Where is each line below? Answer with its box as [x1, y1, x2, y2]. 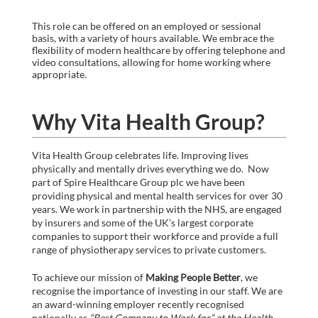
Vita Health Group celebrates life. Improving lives [32, 149, 248, 162]
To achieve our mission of [32, 271, 146, 284]
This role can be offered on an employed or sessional [32, 20, 261, 33]
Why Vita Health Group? [32, 109, 265, 135]
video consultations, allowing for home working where [32, 56, 270, 69]
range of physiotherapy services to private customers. [32, 243, 266, 256]
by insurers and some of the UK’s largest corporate [32, 216, 253, 229]
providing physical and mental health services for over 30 [32, 190, 283, 202]
